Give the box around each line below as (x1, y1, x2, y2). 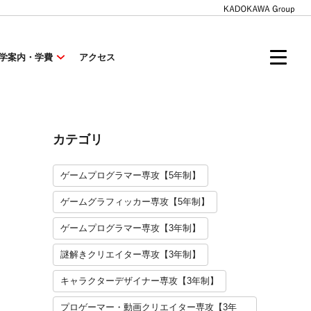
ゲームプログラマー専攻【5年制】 (60, 170, 201, 180)
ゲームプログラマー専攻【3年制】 (60, 223, 201, 233)
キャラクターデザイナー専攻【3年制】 (60, 276, 219, 286)
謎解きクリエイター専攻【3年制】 (60, 249, 201, 260)
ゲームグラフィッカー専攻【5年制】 (60, 196, 210, 207)
